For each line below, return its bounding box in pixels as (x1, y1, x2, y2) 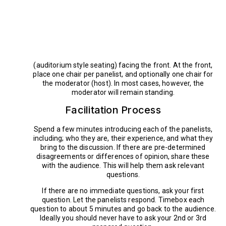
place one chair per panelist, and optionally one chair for (33, 70, 213, 78)
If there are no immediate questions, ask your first (42, 186, 204, 195)
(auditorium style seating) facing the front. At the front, (33, 61, 213, 69)
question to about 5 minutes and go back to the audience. (30, 204, 216, 213)
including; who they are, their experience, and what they (33, 134, 213, 142)
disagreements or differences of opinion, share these (36, 152, 210, 160)
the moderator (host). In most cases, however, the (42, 79, 204, 87)
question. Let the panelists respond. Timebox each (41, 195, 205, 204)
